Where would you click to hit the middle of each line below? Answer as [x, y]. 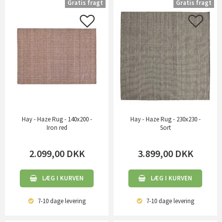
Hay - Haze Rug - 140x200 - [57, 119]
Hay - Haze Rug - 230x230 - [165, 119]
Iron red [57, 128]
